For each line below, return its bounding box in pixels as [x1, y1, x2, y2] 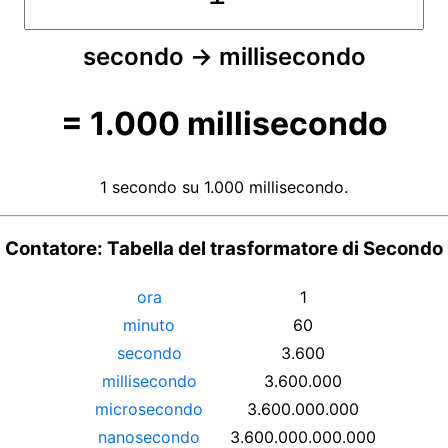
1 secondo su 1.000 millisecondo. [100, 176, 348, 197]
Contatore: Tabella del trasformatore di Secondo [5, 237, 443, 261]
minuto [123, 314, 175, 335]
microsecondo [95, 398, 203, 419]
